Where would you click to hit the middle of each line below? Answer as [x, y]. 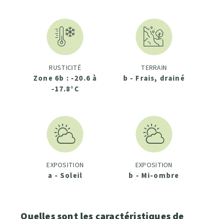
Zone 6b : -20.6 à [65, 78]
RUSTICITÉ [65, 68]
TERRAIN [154, 68]
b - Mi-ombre [154, 175]
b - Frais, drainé [154, 78]
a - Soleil [65, 175]
